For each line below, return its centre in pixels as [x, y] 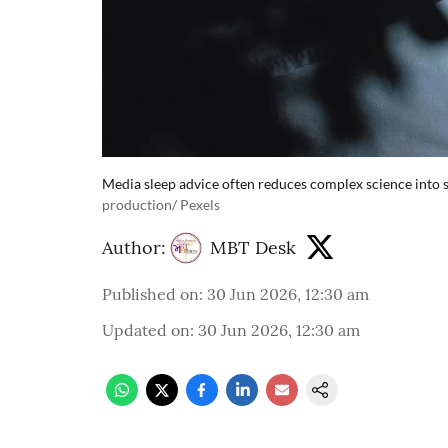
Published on [150, 293]
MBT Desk [253, 248]
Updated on [146, 329]
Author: [134, 248]
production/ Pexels [161, 204]
